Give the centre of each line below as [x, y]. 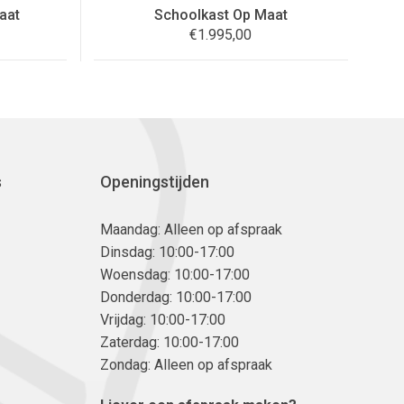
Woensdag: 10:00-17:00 [175, 274]
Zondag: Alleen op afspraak [186, 364]
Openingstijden [155, 181]
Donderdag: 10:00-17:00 [176, 297]
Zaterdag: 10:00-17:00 [170, 342]
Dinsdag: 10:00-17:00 [167, 252]
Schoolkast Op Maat [220, 14]
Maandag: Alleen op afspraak [191, 229]
